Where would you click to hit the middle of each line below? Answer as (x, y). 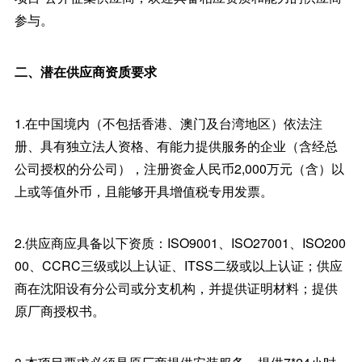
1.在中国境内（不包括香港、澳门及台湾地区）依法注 (168, 123)
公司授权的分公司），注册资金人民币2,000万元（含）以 (179, 168)
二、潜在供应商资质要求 (85, 72)
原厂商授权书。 (59, 311)
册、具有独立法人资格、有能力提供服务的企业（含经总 (176, 146)
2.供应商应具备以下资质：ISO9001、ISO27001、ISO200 (180, 243)
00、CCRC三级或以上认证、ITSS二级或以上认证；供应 (178, 265)
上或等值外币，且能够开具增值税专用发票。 (143, 191)
